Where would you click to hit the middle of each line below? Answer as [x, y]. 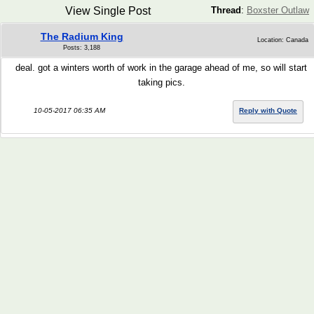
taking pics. [161, 82]
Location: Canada [283, 40]
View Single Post [108, 11]
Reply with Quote [268, 110]
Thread [226, 10]
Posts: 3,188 [82, 48]
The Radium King [82, 36]
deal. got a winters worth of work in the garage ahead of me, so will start [161, 68]
